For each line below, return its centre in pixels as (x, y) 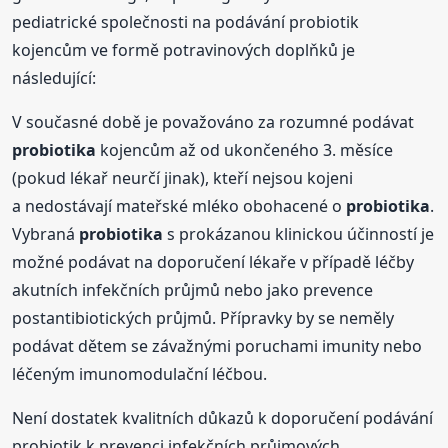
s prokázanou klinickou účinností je (299, 234)
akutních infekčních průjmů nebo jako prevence (193, 290)
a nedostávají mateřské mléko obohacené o (179, 206)
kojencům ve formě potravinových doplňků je (184, 50)
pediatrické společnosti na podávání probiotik (186, 22)
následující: (54, 78)
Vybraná (46, 234)
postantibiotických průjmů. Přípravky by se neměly (203, 318)
